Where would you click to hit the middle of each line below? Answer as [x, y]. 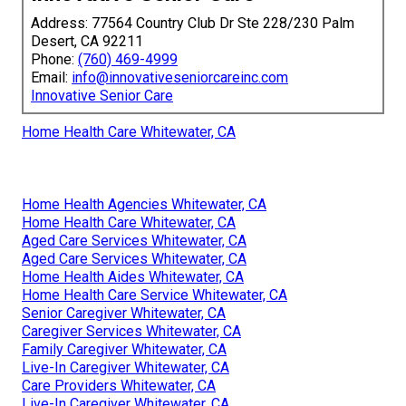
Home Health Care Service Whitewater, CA [155, 295]
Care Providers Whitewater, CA [119, 386]
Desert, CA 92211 [87, 42]
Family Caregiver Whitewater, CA [124, 350]
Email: [51, 78]
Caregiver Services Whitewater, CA [131, 332]
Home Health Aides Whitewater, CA [133, 277]
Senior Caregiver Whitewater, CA [124, 314]
